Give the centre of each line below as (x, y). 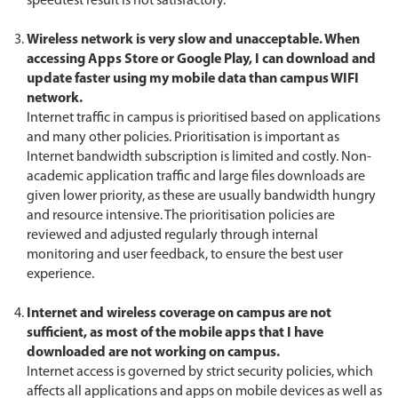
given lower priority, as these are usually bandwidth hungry (201, 196)
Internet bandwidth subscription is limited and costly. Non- (199, 157)
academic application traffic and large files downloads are (196, 177)
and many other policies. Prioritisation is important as (183, 138)
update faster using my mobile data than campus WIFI (193, 79)
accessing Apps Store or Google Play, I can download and (201, 60)
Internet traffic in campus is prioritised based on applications (203, 118)
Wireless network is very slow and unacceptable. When (193, 40)
